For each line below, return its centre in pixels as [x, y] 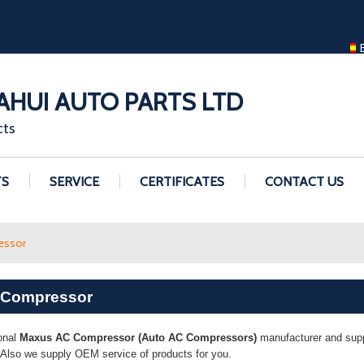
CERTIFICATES [182, 181]
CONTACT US [304, 181]
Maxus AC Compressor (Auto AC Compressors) [138, 338]
